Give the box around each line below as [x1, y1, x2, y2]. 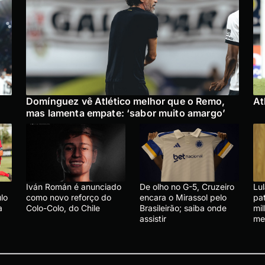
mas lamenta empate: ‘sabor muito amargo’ [26, 106, 225, 119]
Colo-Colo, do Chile [26, 202, 100, 213]
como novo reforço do [26, 192, 111, 202]
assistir [140, 213, 166, 224]
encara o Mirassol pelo [140, 192, 227, 202]
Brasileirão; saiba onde [140, 202, 227, 213]
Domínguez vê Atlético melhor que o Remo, [26, 95, 225, 107]
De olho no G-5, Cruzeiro [140, 181, 234, 192]
